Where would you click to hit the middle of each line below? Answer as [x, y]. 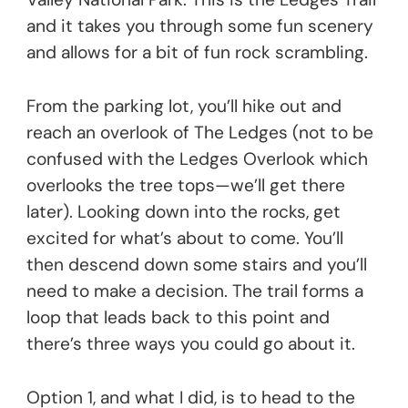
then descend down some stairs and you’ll [197, 265]
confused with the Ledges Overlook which [197, 159]
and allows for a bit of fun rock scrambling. [197, 53]
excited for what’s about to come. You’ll [185, 239]
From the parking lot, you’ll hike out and [184, 107]
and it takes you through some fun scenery [200, 26]
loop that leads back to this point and [178, 318]
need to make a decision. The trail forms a [195, 291]
